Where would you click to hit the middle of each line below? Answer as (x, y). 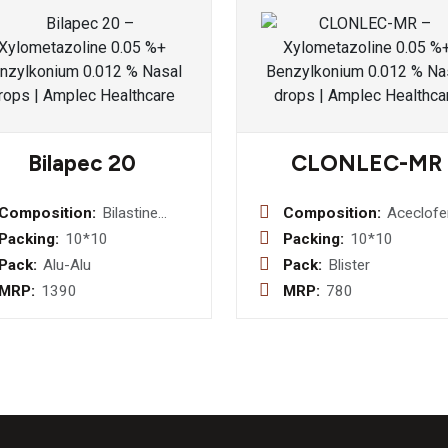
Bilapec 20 (81, 163)
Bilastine (130, 213)
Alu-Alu (67, 265)
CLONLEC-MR (366, 163)
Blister (349, 265)
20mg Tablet (144, 235)
